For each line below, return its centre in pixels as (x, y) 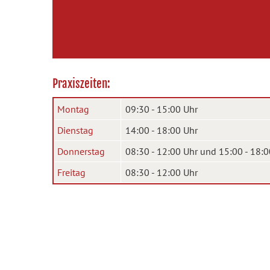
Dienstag (75, 130)
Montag (73, 109)
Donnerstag (81, 151)
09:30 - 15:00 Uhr (162, 109)
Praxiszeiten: (81, 84)
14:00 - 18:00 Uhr (162, 130)
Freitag (71, 172)
